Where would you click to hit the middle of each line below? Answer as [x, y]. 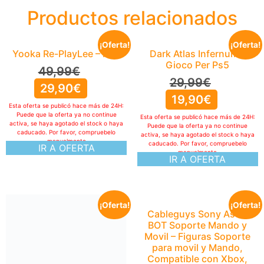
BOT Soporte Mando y [198, 225]
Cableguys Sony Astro [197, 214]
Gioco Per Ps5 [198, 65]
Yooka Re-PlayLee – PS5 [67, 53]
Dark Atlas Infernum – [197, 53]
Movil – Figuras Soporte [198, 236]
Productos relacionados [132, 18]
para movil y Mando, [198, 247]
